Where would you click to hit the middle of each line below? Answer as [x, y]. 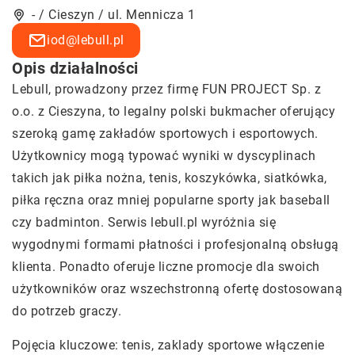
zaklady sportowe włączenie [241, 345]
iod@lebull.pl [86, 40]
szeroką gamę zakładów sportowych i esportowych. [165, 134]
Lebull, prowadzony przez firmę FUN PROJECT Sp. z [166, 89]
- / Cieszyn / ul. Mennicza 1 [113, 15]
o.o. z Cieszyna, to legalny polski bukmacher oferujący [174, 111]
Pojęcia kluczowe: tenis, [85, 345]
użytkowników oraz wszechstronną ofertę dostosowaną [177, 289]
